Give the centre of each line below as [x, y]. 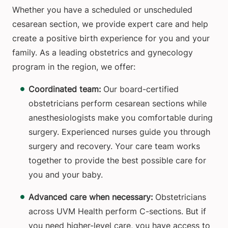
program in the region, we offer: [74, 67]
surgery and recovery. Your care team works [114, 146]
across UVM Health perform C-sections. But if [117, 211]
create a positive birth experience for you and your [111, 38]
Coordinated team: [65, 89]
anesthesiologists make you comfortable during [121, 118]
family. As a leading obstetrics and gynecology [103, 53]
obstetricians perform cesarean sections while [118, 104]
